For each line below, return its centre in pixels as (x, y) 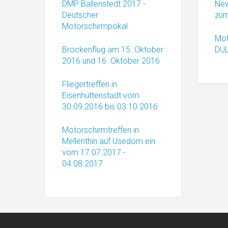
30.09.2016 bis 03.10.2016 (110, 107)
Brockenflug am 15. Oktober (113, 50)
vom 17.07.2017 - (94, 152)
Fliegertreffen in (90, 84)
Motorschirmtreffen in (101, 130)
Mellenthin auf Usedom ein (109, 141)
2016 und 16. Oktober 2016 (111, 61)
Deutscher (80, 15)
